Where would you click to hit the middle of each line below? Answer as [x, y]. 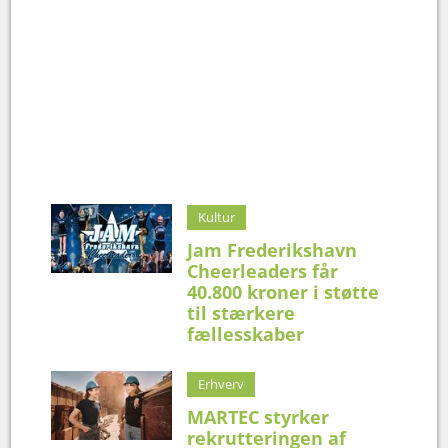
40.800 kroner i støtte [283, 291]
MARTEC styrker [258, 416]
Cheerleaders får [263, 270]
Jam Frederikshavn [272, 249]
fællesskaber [246, 333]
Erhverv [221, 383]
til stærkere [241, 312]
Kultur [217, 216]
